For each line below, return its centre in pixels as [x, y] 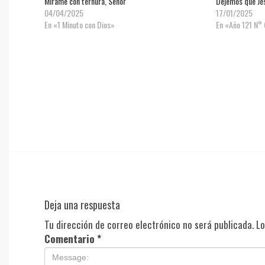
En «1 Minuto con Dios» [80, 25]
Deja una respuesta [82, 205]
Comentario [71, 239]
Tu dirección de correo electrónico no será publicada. [149, 225]
